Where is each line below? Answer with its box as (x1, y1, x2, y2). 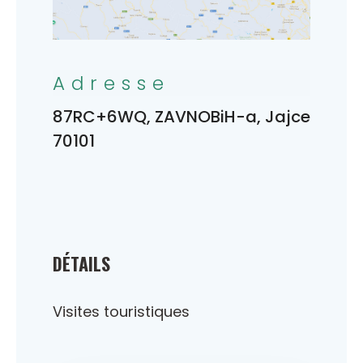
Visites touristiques (53, 301, 190, 322)
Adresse (53, 70, 170, 96)
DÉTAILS (53, 250, 110, 276)
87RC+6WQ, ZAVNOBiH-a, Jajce (53, 105, 310, 128)
